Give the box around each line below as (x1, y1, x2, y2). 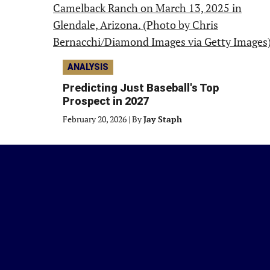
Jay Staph (143, 113, 182, 125)
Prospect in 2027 (63, 95, 149, 107)
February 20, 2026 (63, 113, 127, 125)
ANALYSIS (67, 62, 108, 72)
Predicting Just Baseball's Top (63, 81, 219, 94)
